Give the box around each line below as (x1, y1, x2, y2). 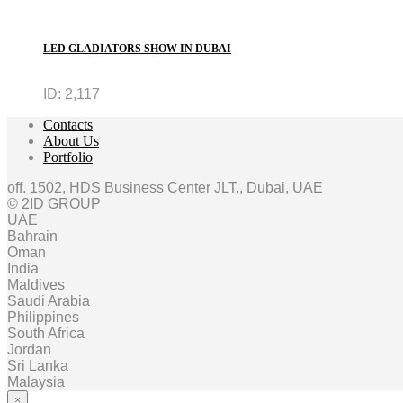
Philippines (7, 309, 79, 326)
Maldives (7, 277, 65, 293)
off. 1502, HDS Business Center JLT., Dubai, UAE (7, 180, 323, 196)
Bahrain (7, 228, 58, 245)
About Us (43, 133, 99, 149)
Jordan (7, 342, 51, 358)
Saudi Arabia (7, 293, 90, 309)
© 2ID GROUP (7, 196, 101, 212)
